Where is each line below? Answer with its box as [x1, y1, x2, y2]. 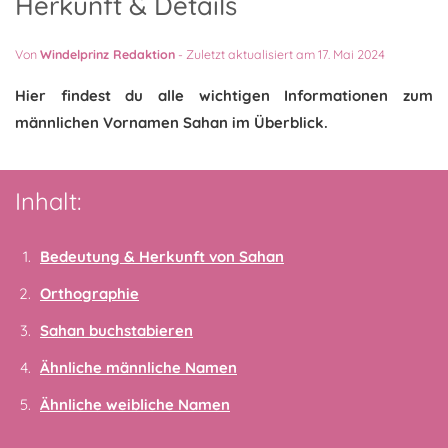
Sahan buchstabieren [40, 321, 193, 340]
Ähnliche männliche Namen [40, 358, 237, 377]
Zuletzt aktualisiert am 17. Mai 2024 [186, 46, 385, 62]
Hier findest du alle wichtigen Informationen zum [15, 86, 433, 105]
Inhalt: [15, 186, 81, 216]
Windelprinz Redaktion [40, 46, 175, 62]
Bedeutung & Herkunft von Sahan [40, 247, 284, 266]
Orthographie [40, 284, 139, 303]
